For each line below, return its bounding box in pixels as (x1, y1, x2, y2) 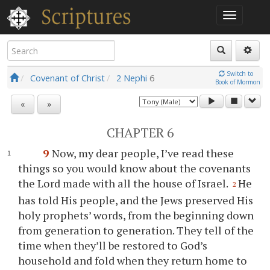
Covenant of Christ (30, 71, 105, 84)
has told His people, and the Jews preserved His (18, 192, 254, 207)
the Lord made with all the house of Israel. (18, 176, 231, 190)
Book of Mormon (215, 78, 260, 86)
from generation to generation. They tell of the (18, 222, 254, 237)
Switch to (225, 69, 253, 78)
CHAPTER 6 (107, 124, 175, 141)
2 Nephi (116, 71, 147, 84)
